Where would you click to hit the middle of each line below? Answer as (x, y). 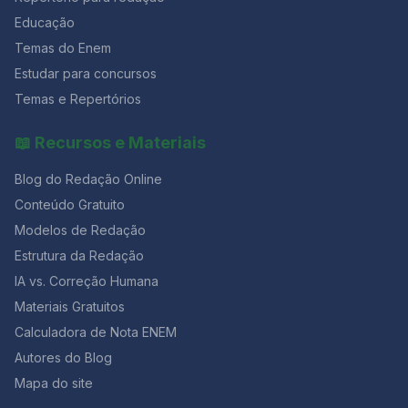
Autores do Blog (63, 357)
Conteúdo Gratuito (70, 204)
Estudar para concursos (86, 73)
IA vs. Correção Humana (87, 281)
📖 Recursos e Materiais (110, 143)
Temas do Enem (63, 48)
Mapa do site (54, 383)
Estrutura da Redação (79, 255)
